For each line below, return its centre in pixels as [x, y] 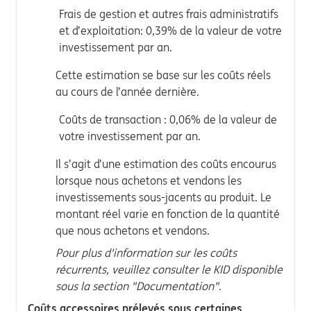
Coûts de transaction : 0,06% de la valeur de [168, 119]
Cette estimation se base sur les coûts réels [163, 75]
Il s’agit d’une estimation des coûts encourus [166, 163]
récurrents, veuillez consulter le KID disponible [169, 269]
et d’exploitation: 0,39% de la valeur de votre [170, 30]
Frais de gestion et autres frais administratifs [169, 14]
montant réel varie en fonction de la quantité [168, 213]
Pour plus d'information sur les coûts [146, 252]
